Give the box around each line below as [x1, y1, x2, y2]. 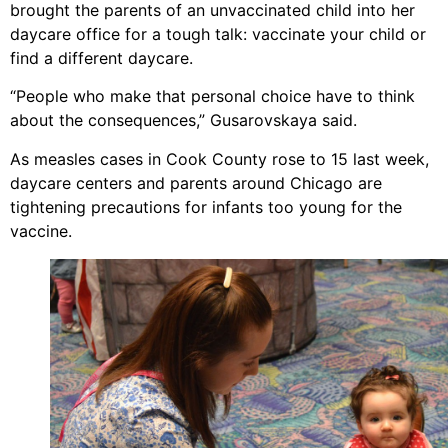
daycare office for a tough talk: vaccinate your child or [10, 23, 426, 44]
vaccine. [10, 220, 72, 241]
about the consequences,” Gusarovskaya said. [10, 110, 357, 131]
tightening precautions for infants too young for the [10, 196, 402, 217]
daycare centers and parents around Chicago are [10, 172, 382, 193]
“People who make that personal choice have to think [10, 86, 415, 107]
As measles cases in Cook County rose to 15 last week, [10, 148, 429, 169]
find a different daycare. [10, 47, 193, 68]
